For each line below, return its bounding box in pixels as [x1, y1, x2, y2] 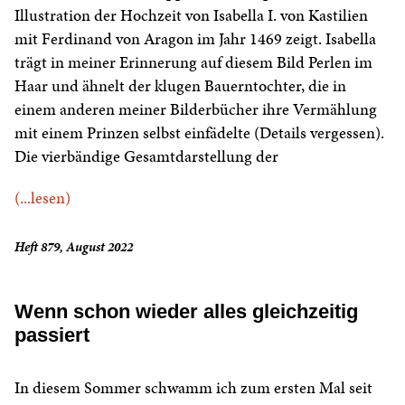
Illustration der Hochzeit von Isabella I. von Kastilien [14, 4, 368, 27]
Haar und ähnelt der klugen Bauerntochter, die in [14, 74, 346, 98]
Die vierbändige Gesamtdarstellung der [14, 145, 278, 168]
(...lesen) [14, 186, 71, 210]
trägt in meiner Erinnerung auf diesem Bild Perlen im [14, 51, 372, 74]
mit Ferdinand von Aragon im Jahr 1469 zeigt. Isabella [14, 27, 376, 51]
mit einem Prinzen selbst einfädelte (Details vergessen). [14, 121, 384, 145]
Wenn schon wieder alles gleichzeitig [14, 300, 358, 324]
